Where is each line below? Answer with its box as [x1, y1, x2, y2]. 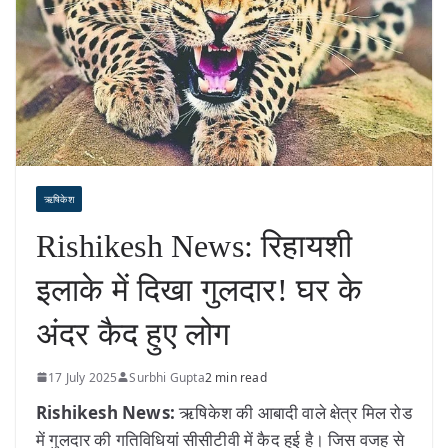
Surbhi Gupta [129, 368, 205, 386]
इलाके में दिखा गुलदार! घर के [36, 271, 362, 308]
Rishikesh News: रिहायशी [36, 227, 352, 264]
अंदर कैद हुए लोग [36, 315, 231, 352]
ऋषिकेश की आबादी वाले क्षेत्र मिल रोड [175, 400, 412, 424]
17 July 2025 [48, 368, 118, 386]
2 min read [204, 368, 267, 386]
